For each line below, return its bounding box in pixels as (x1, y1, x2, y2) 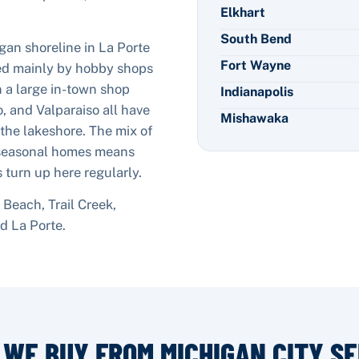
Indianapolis (220, 83, 293, 99)
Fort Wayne (220, 57, 291, 73)
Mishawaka (220, 110, 288, 126)
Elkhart (220, 4, 265, 20)
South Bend (220, 30, 292, 46)
